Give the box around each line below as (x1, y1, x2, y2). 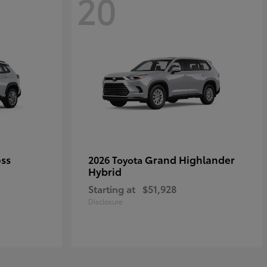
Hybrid (88, 164, 122, 178)
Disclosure (88, 196, 123, 206)
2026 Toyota (88, 153, 145, 166)
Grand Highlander (145, 152, 235, 166)
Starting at (88, 182, 135, 195)
